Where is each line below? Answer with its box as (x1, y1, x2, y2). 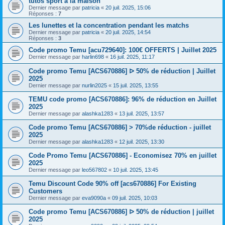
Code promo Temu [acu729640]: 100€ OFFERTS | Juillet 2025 (29, 46, 216, 54)
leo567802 (82, 167, 107, 173)
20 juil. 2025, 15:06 (105, 5, 151, 11)
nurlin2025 (82, 82, 107, 88)
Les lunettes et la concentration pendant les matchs (29, 22, 189, 29)
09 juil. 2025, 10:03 (112, 195, 157, 201)
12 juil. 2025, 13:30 (119, 139, 164, 145)
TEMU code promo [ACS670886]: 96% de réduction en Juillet (29, 95, 216, 103)
